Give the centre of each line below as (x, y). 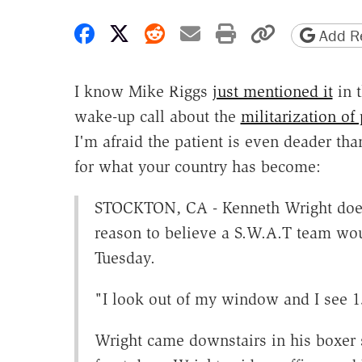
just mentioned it (272, 92)
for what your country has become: (197, 167)
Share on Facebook (176, 33)
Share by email (262, 33)
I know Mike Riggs (143, 92)
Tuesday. (124, 258)
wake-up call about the (157, 117)
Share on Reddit (232, 33)
